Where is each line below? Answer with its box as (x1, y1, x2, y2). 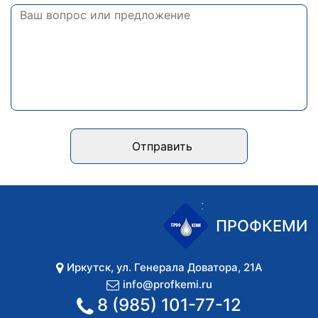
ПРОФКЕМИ (216, 216, 307, 236)
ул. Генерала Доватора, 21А (116, 261, 263, 275)
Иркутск (66, 261, 111, 275)
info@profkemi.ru (122, 278, 212, 292)
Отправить (132, 139, 193, 154)
